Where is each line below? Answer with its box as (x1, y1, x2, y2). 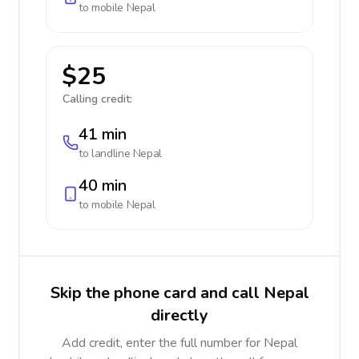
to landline (79, 146, 133, 161)
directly (151, 305, 208, 326)
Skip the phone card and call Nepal (50, 282, 309, 304)
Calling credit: (63, 91, 132, 107)
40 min (79, 175, 127, 196)
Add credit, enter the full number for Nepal (62, 334, 297, 352)
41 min (79, 123, 127, 145)
